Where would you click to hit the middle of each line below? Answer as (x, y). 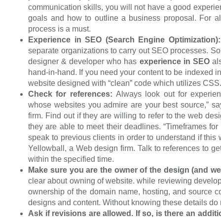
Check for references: (72, 94)
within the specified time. (71, 159)
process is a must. (60, 29)
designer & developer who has (84, 62)
